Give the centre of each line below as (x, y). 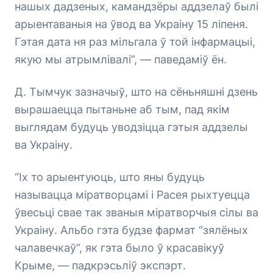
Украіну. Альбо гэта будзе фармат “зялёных (131, 230)
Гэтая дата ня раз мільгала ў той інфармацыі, (135, 42)
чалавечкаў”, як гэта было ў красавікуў (119, 248)
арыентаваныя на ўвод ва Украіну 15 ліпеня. (131, 24)
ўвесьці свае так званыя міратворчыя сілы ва (136, 212)
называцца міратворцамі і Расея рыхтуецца (132, 195)
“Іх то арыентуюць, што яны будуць (110, 177)
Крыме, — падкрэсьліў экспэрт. (100, 265)
